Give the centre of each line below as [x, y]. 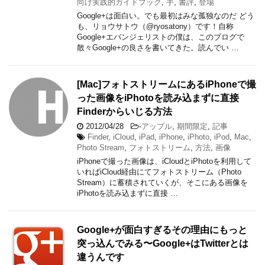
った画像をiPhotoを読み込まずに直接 [158, 98]
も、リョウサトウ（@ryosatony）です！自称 [155, 26]
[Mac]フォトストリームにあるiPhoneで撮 [167, 84]
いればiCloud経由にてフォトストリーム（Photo [159, 172]
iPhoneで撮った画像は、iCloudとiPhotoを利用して [164, 161]
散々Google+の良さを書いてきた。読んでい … [158, 47]
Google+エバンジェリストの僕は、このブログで [161, 37]
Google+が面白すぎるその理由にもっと [162, 230]
